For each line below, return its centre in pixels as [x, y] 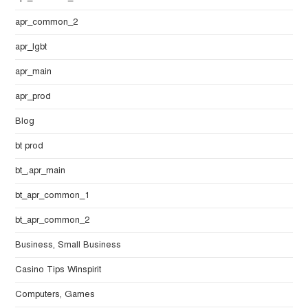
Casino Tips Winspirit [58, 270]
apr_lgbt [31, 47]
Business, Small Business [68, 245]
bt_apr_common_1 [53, 196]
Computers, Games [55, 295]
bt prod [30, 146]
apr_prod [33, 97]
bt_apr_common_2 [53, 220]
